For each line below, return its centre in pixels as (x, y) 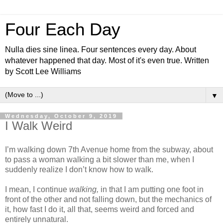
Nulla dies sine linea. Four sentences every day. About (101, 50)
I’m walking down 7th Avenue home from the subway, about (109, 149)
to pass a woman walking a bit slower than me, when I (100, 159)
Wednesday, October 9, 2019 (61, 116)
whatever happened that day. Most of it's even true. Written (107, 60)
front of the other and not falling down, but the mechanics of (108, 199)
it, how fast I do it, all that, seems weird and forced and (100, 209)
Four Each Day (63, 29)
